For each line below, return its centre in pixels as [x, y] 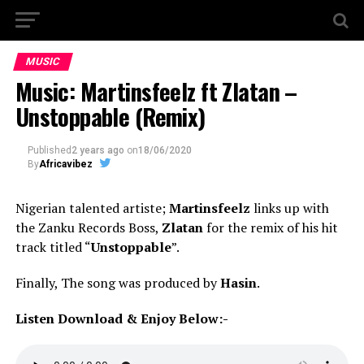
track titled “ [53, 247]
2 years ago [97, 150]
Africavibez [65, 164]
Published [49, 150]
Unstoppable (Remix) [110, 116]
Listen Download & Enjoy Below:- [121, 318]
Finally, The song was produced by [117, 283]
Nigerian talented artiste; [92, 208]
